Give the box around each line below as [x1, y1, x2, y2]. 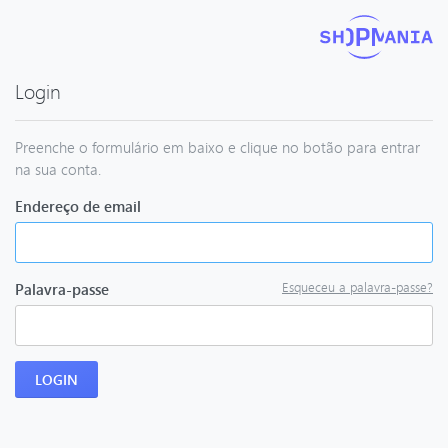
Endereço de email [15, 196, 141, 216]
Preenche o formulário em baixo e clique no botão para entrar [15, 137, 420, 157]
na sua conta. [15, 159, 101, 179]
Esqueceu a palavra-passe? [282, 278, 433, 296]
